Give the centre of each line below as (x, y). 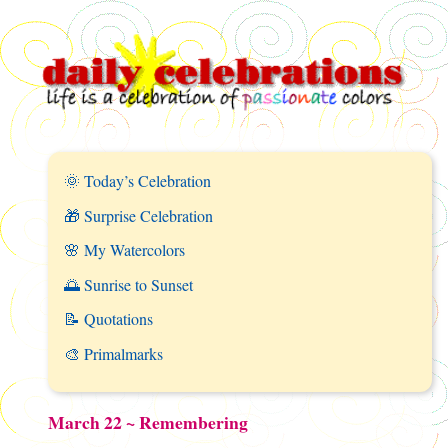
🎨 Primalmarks (113, 353)
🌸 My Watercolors (124, 250)
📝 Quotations (108, 319)
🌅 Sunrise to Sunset (128, 284)
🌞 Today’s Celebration (137, 180)
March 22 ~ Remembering (148, 421)
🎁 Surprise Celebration (138, 215)
